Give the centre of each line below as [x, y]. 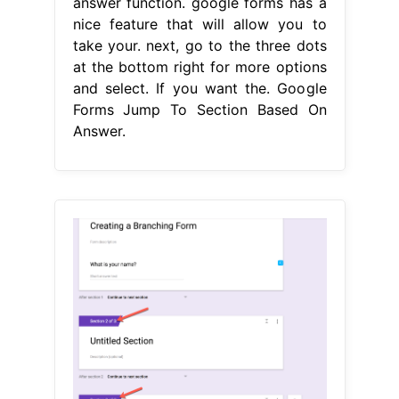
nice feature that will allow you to [199, 24]
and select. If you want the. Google [199, 88]
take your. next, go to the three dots [199, 45]
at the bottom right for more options [199, 66]
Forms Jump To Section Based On [199, 109]
